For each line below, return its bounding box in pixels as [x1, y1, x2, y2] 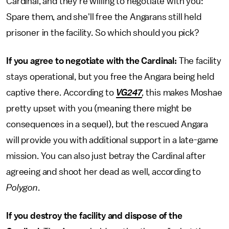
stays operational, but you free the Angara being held [6, 72, 214, 81]
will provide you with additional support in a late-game [6, 135, 219, 145]
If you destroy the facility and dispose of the [6, 211, 182, 220]
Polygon [6, 183, 38, 192]
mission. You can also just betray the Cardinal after [6, 151, 206, 161]
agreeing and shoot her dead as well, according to [6, 167, 201, 176]
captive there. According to [6, 88, 116, 97]
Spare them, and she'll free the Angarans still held [6, 12, 201, 21]
